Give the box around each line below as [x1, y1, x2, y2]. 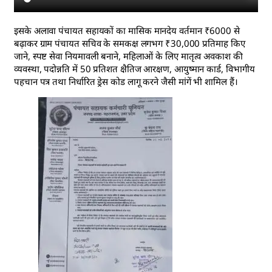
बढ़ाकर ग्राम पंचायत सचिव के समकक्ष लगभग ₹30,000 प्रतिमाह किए [14, 37, 245, 50]
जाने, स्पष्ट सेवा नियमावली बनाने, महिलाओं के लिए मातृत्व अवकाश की [14, 50, 243, 63]
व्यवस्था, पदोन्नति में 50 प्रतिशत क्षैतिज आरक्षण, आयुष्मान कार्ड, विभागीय [14, 63, 255, 75]
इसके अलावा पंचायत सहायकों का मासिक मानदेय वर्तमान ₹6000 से [14, 24, 240, 37]
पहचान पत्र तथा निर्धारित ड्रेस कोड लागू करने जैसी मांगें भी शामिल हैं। [14, 75, 238, 88]
